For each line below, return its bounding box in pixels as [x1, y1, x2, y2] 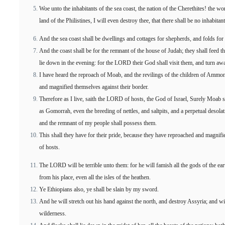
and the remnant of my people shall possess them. [39, 120, 157, 127]
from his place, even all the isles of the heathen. [39, 174, 151, 181]
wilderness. [39, 210, 66, 217]
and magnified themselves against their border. [39, 83, 149, 90]
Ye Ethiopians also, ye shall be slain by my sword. [39, 186, 159, 193]
